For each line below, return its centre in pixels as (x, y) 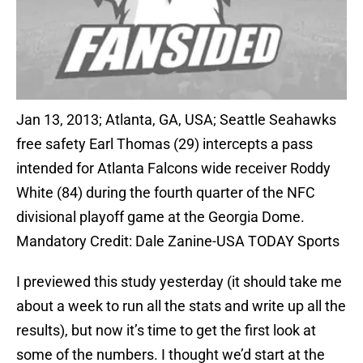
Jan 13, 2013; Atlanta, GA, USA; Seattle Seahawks (176, 120)
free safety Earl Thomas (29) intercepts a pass (164, 144)
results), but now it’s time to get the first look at (166, 331)
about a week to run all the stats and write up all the (181, 306)
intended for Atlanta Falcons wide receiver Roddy (173, 169)
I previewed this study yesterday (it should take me (179, 282)
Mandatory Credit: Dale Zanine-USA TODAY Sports (178, 241)
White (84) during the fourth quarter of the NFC (166, 193)
